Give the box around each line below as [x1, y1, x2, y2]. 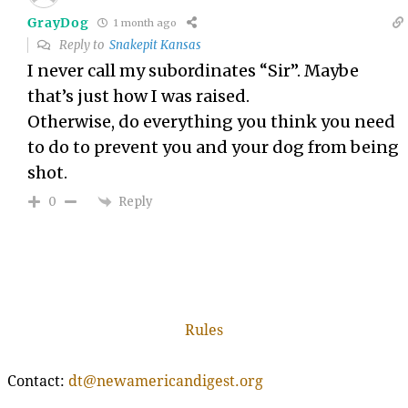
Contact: [7, 372, 68, 391]
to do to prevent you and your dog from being [27, 136, 400, 158]
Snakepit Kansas [109, 36, 202, 53]
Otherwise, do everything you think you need [27, 110, 396, 132]
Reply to [56, 36, 110, 53]
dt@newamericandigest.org [68, 372, 263, 391]
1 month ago [111, 16, 178, 30]
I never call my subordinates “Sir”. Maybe [27, 59, 360, 81]
